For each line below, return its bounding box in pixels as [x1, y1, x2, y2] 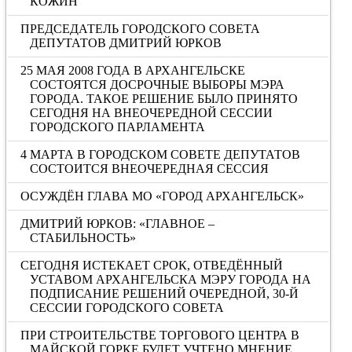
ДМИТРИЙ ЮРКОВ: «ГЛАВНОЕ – [20, 217, 215, 230]
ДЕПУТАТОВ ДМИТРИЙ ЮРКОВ [29, 36, 222, 49]
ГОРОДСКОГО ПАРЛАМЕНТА [29, 120, 205, 134]
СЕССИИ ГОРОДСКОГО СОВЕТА [29, 301, 224, 314]
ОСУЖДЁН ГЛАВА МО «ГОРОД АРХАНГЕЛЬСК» [20, 189, 305, 203]
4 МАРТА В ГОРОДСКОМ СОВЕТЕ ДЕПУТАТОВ [20, 148, 301, 161]
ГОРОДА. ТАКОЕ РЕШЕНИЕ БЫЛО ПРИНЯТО [29, 92, 298, 105]
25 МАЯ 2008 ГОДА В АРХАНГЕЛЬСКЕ [20, 64, 246, 77]
